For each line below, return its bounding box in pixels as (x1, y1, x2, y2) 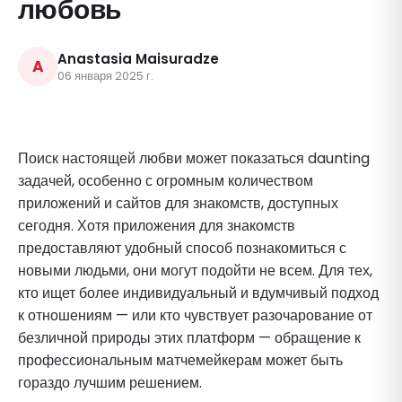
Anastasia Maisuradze (57, 48, 219, 68)
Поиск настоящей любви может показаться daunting (18, 147, 370, 169)
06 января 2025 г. (57, 66, 153, 84)
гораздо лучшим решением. (18, 371, 202, 393)
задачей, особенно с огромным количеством (18, 170, 313, 191)
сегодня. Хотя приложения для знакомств (18, 214, 295, 236)
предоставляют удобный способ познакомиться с (18, 237, 346, 258)
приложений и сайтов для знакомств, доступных (18, 192, 338, 214)
